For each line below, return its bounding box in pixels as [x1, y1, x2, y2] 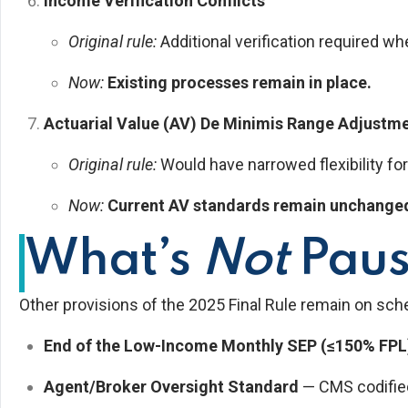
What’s [24, 234, 201, 286]
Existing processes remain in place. [107, 72, 372, 92]
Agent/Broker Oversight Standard [43, 376, 299, 396]
